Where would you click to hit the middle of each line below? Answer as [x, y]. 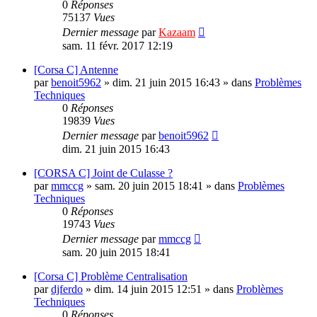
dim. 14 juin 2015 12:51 [148, 289]
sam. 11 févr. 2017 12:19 [117, 46]
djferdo [67, 289]
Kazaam [177, 33]
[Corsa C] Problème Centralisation [111, 277]
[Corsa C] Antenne [76, 70]
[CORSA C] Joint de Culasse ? [103, 173]
